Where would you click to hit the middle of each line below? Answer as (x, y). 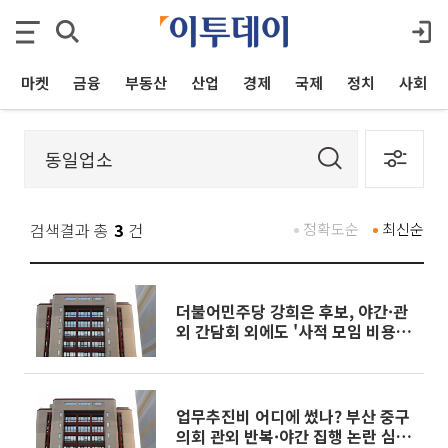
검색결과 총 (69, 230)
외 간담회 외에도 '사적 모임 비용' (288, 331)
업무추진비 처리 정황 (247, 351)
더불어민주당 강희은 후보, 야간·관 (292, 311)
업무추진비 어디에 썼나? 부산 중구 (293, 416)
